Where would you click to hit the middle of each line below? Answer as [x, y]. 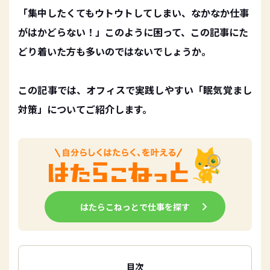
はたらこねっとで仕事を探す [135, 206]
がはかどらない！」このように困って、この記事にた [133, 32]
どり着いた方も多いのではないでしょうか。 [115, 51]
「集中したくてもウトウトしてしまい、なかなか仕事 [133, 13]
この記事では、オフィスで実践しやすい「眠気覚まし [135, 90]
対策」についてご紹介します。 [85, 109]
